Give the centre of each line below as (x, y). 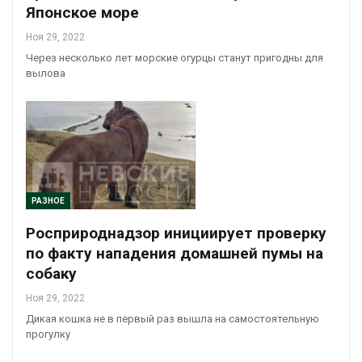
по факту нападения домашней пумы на (175, 254)
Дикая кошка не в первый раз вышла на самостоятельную (173, 319)
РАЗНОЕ (48, 201)
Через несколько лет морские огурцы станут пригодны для (175, 57)
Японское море (82, 12)
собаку (51, 274)
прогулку (48, 335)
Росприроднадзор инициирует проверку (176, 234)
